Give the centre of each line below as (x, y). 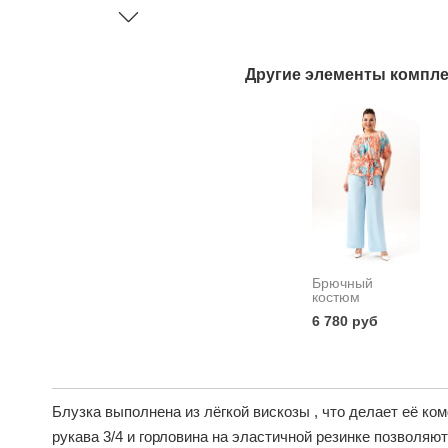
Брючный (342, 282)
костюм (336, 296)
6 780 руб (345, 320)
